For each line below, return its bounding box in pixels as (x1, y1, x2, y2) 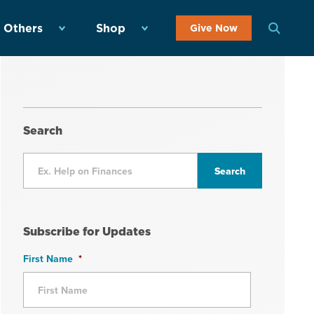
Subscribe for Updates (23, 224, 151, 239)
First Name (23, 252, 73, 266)
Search (23, 123, 62, 138)
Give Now (190, 21, 238, 35)
